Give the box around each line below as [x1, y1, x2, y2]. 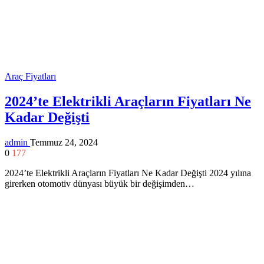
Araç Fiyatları [5, 71, 56, 81]
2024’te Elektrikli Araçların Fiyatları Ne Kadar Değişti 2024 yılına [5, 167, 251, 178]
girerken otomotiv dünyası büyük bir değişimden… [5, 178, 194, 189]
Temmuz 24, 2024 [30, 137, 98, 147]
